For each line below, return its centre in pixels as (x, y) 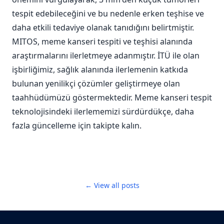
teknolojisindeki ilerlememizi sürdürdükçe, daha (103, 112)
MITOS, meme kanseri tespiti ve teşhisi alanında (102, 42)
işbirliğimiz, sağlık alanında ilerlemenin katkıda (100, 70)
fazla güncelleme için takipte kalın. (77, 126)
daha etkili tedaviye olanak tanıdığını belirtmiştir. (103, 28)
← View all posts (112, 185)
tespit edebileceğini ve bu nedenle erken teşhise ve (108, 14)
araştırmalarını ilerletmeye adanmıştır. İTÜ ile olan (106, 56)
